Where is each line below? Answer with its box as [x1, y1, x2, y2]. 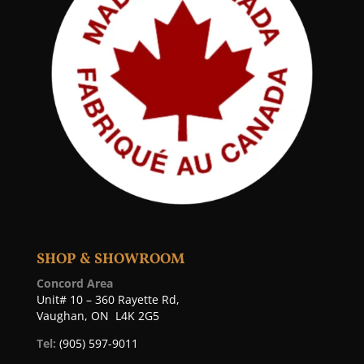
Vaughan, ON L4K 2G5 [36, 308, 159, 324]
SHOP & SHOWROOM [36, 249, 184, 271]
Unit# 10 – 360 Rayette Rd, [36, 292, 180, 308]
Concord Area [36, 275, 113, 292]
